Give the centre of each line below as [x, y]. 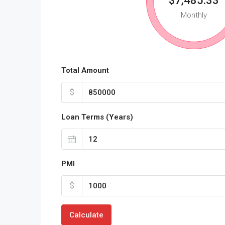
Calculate [86, 215]
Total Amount [85, 70]
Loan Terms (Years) [97, 117]
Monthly [194, 15]
